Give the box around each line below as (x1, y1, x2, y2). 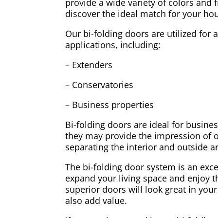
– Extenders (65, 58, 113, 71)
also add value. (65, 194, 127, 206)
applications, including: (65, 38, 161, 51)
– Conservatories (65, 78, 134, 91)
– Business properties (65, 98, 154, 110)
